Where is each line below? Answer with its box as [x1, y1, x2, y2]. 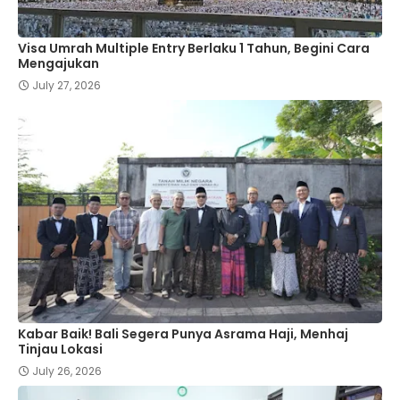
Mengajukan [18, 54, 99, 73]
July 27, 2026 [32, 78, 101, 94]
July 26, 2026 [32, 363, 102, 379]
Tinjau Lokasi [18, 340, 103, 359]
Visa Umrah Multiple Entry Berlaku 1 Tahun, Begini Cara [18, 39, 370, 58]
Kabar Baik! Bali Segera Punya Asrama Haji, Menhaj [18, 325, 348, 344]
